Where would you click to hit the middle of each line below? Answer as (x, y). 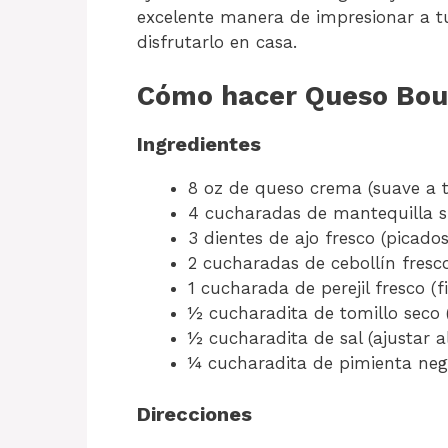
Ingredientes (199, 144)
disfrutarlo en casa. (217, 41)
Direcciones (194, 413)
